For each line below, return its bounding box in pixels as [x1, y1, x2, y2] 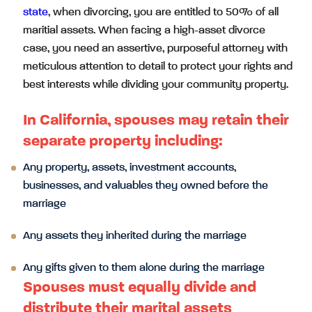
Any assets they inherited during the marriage [23, 231, 247, 242]
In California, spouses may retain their [23, 113, 289, 128]
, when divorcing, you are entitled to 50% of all [48, 7, 279, 18]
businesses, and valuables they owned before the [23, 180, 268, 192]
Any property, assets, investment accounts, [23, 162, 236, 173]
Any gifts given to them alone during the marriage [23, 263, 265, 274]
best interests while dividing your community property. [23, 79, 288, 91]
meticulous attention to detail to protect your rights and [23, 61, 292, 72]
